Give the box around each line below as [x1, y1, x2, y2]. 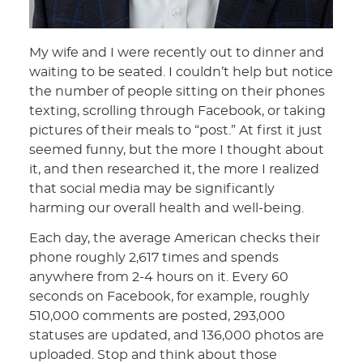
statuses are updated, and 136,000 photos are [29, 328, 325, 342]
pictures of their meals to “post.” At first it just [29, 123, 323, 137]
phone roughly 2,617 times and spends [29, 250, 280, 264]
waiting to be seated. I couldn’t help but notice [29, 65, 334, 79]
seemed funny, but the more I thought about [29, 143, 325, 156]
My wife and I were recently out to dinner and [29, 45, 325, 59]
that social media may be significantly [29, 181, 275, 195]
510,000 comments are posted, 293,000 [29, 309, 286, 322]
